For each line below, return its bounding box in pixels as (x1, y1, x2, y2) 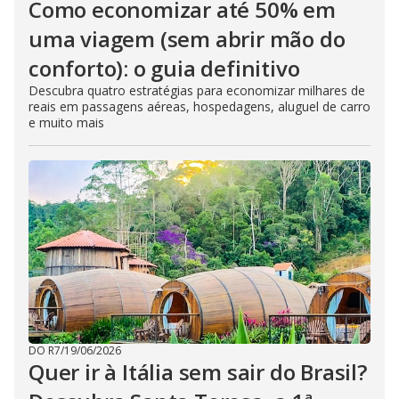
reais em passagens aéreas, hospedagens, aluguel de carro (28, 98, 370, 116)
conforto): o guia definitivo (28, 53, 300, 84)
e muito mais (28, 114, 104, 132)
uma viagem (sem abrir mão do (28, 24, 346, 54)
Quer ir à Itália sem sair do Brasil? (28, 357, 367, 387)
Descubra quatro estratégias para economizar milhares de (28, 82, 365, 100)
